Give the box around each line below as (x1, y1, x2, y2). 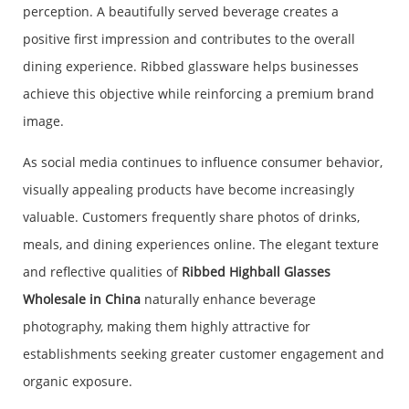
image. (23, 112, 64, 131)
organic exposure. (23, 372, 132, 391)
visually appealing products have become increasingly (23, 181, 354, 199)
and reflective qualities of (23, 263, 182, 281)
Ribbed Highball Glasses (182, 263, 330, 281)
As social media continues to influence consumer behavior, (23, 153, 383, 172)
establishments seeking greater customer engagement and (23, 345, 384, 363)
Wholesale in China (23, 290, 141, 309)
